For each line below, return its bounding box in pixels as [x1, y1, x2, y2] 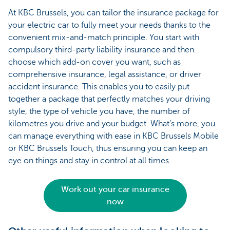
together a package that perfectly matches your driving [8, 94, 210, 104]
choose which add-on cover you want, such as [8, 57, 181, 67]
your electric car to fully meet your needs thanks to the [8, 21, 210, 30]
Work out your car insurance [61, 185, 169, 195]
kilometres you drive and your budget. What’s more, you [8, 119, 215, 129]
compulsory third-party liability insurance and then [8, 45, 194, 55]
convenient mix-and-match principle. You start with [8, 33, 199, 43]
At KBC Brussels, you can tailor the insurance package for [8, 8, 219, 18]
